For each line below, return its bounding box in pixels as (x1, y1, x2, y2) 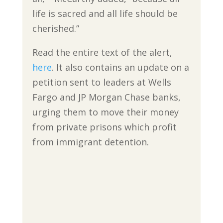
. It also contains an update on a (51, 61, 189, 73)
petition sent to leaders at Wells (32, 76, 171, 88)
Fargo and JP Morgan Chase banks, (32, 91, 181, 103)
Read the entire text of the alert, (32, 46, 172, 58)
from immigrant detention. (32, 135, 149, 148)
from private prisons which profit (32, 120, 177, 133)
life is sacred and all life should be (32, 7, 178, 19)
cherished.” (32, 22, 79, 34)
